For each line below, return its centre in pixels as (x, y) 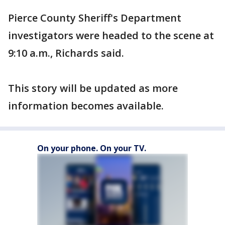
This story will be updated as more (93, 88)
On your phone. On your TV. (92, 148)
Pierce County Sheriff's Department (95, 18)
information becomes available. (86, 106)
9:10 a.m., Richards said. (66, 53)
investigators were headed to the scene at (111, 36)
